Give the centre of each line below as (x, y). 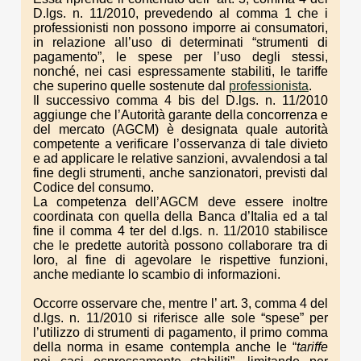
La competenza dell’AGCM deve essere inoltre (180, 201)
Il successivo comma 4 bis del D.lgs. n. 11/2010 (180, 100)
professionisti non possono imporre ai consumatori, (180, 27)
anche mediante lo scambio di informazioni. (157, 274)
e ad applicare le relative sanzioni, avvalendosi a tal (180, 158)
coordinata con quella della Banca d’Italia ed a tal (180, 216)
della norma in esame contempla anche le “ (165, 346)
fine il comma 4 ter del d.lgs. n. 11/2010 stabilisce (180, 230)
